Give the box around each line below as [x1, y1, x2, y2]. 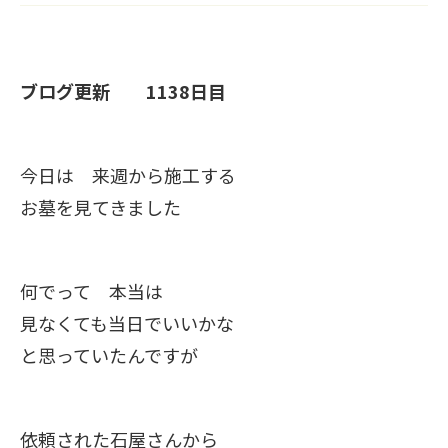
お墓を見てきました [20, 194, 181, 220]
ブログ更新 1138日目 [20, 78, 226, 104]
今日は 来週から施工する [20, 162, 236, 188]
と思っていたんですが [20, 342, 198, 368]
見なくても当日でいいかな [20, 310, 252, 336]
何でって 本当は [20, 278, 181, 304]
